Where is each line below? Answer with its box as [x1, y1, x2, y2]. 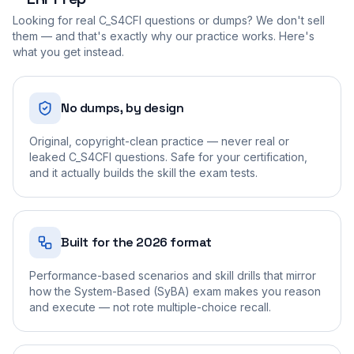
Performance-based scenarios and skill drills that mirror [29, 268, 316, 282]
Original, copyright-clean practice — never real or [29, 134, 289, 148]
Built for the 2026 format [61, 233, 212, 250]
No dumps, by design [61, 99, 184, 116]
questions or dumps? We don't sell [141, 13, 325, 27]
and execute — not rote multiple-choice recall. [29, 299, 271, 314]
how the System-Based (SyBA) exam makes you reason [29, 284, 321, 298]
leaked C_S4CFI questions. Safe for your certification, [29, 149, 307, 164]
